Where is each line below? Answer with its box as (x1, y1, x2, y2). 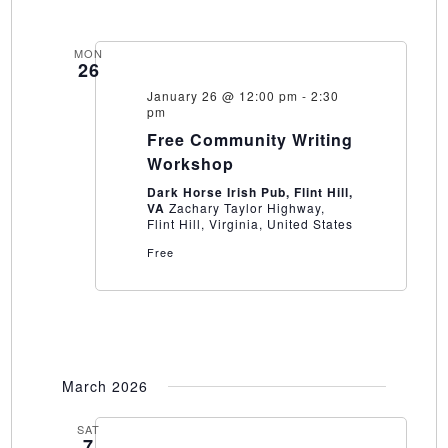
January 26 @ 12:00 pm (146, 87, 298, 105)
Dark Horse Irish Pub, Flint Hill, (146, 183, 353, 202)
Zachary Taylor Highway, (168, 199, 325, 217)
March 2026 (61, 376, 148, 397)
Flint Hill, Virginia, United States (146, 215, 353, 233)
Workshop (146, 152, 234, 176)
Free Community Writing (146, 128, 353, 152)
